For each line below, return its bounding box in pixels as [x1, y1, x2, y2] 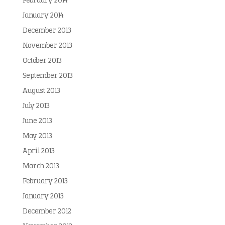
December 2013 [22, 27, 71, 35]
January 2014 [22, 12, 64, 20]
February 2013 [22, 178, 68, 185]
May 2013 [22, 133, 52, 140]
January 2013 [22, 193, 64, 200]
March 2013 [22, 163, 59, 170]
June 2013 [22, 118, 52, 125]
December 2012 [22, 208, 71, 215]
